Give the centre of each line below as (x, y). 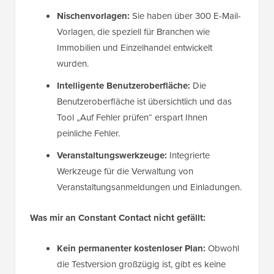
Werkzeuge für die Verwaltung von (125, 172)
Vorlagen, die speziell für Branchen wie (133, 32)
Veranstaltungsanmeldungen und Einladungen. (149, 187)
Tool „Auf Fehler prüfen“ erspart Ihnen (132, 118)
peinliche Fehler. (88, 134)
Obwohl (222, 249)
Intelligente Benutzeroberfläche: (124, 86)
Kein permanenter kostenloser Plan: (131, 249)
